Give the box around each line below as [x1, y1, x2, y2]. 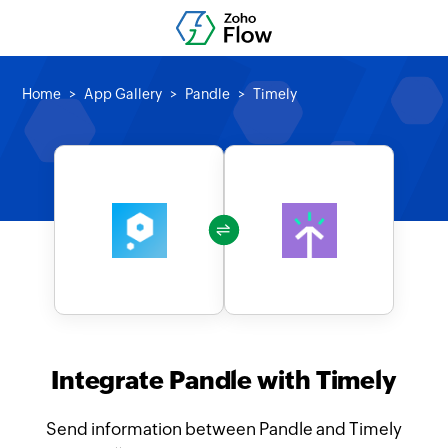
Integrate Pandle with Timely [50, 366, 398, 394]
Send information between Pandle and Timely [46, 419, 402, 439]
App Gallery [84, 86, 163, 102]
